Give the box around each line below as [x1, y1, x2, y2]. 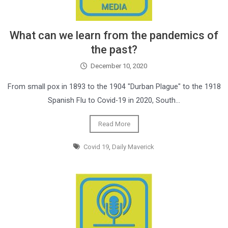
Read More [98, 120, 130, 128]
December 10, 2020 [91, 62, 148, 70]
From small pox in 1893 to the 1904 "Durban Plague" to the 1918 [7, 82, 221, 91]
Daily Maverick [112, 143, 155, 151]
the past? [91, 43, 137, 56]
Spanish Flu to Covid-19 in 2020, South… [48, 96, 180, 105]
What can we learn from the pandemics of [10, 29, 218, 42]
